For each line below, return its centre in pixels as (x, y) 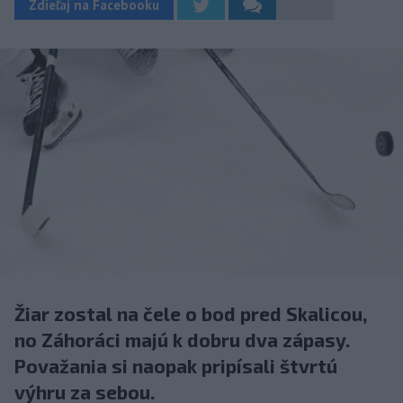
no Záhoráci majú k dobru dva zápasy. (182, 340)
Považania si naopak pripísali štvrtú (176, 366)
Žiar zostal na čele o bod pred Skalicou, (191, 314)
